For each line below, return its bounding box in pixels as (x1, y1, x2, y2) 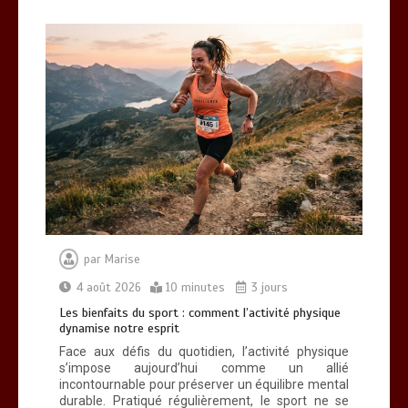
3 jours (248, 280, 288, 296)
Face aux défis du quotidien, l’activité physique (59, 344, 349, 360)
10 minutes (166, 280, 225, 296)
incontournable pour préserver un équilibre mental (59, 377, 349, 393)
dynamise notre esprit (59, 321, 179, 337)
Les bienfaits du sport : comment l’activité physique (59, 305, 341, 321)
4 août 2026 (76, 280, 141, 296)
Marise (105, 252, 140, 268)
